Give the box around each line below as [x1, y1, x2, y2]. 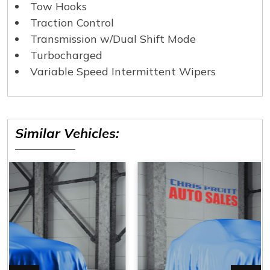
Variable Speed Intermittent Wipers [30, 64, 216, 79]
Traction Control [30, 16, 114, 30]
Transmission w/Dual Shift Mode [30, 32, 196, 46]
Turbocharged [30, 48, 102, 63]
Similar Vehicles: [15, 125, 119, 142]
